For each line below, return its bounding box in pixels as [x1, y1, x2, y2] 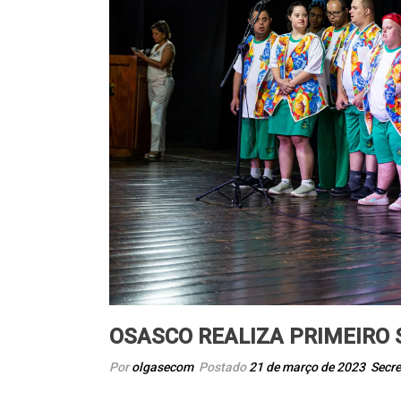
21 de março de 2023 [249, 360, 365, 375]
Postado [196, 360, 249, 375]
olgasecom [132, 360, 193, 375]
